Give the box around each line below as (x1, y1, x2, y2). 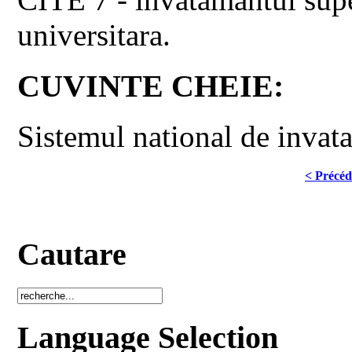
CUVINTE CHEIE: (17, 68, 284, 104)
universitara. (17, 18, 171, 52)
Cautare (17, 236, 127, 273)
